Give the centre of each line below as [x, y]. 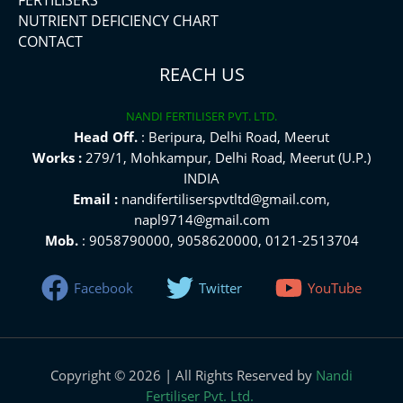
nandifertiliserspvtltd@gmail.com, [224, 198]
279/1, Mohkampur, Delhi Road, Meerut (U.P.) [226, 157]
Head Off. [106, 136]
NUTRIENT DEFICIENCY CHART [118, 20]
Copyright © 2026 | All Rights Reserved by [183, 375]
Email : [95, 198]
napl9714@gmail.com [201, 219]
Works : [57, 157]
